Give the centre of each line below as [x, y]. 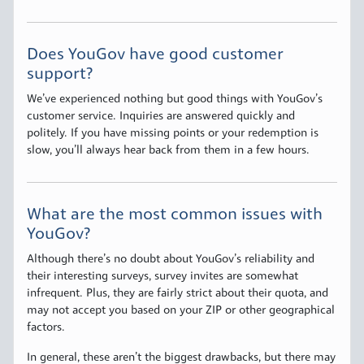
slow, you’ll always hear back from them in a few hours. [168, 151]
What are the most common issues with [175, 216]
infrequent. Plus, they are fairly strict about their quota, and [178, 294]
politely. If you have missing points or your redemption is [173, 134]
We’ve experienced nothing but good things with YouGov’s [175, 100]
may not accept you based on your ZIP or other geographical [181, 311]
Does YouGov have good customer [155, 56]
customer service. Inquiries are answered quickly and [161, 117]
